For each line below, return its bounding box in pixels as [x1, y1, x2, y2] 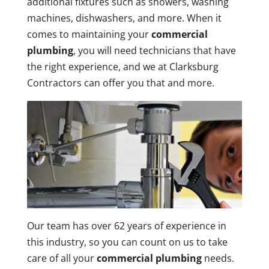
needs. [201, 252, 234, 265]
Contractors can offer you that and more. [26, 76, 214, 89]
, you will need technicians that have [73, 44, 236, 57]
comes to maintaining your [26, 28, 151, 41]
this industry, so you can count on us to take [26, 235, 228, 249]
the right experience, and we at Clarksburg [26, 60, 219, 73]
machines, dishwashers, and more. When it [26, 11, 222, 25]
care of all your [26, 252, 97, 265]
